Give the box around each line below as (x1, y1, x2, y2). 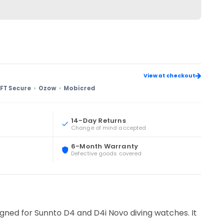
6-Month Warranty (71, 142, 139, 151)
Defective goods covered (71, 149, 142, 157)
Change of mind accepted (71, 123, 147, 132)
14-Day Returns (71, 115, 126, 125)
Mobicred (64, 84, 95, 92)
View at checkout (144, 72, 195, 79)
